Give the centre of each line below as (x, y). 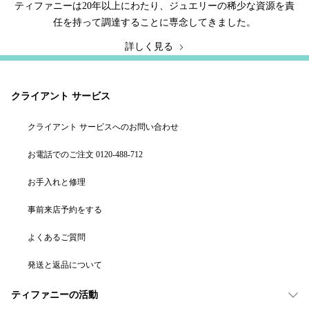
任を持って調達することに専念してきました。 (154, 22)
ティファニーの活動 (54, 295)
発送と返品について (65, 265)
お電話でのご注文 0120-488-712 (85, 154)
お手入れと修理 (57, 182)
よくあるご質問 (57, 237)
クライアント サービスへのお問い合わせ (103, 127)
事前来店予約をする (65, 209)
